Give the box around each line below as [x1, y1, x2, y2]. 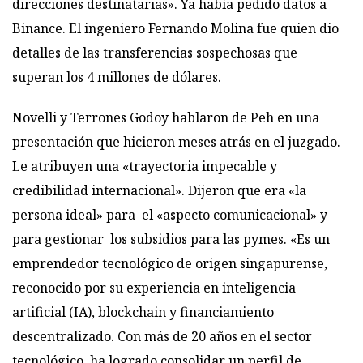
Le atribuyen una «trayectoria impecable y [12, 157, 277, 176]
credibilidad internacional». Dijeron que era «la [12, 181, 306, 200]
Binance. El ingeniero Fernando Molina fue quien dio [12, 19, 339, 38]
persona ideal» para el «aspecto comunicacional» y [12, 206, 327, 224]
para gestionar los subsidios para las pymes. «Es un [12, 230, 330, 249]
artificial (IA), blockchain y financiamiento [12, 303, 274, 322]
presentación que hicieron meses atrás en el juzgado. [12, 133, 340, 152]
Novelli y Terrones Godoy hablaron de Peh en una [12, 109, 319, 127]
